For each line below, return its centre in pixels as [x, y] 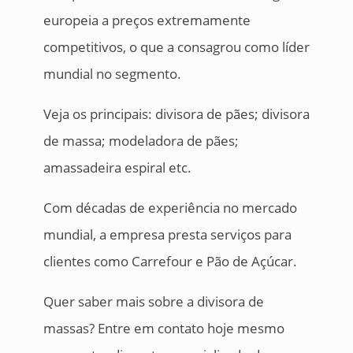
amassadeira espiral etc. [117, 168]
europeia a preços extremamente [147, 20]
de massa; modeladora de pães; [141, 141]
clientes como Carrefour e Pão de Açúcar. [170, 262]
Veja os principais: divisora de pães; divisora [176, 114]
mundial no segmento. [112, 74]
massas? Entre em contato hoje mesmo [163, 329]
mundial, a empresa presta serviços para [167, 235]
